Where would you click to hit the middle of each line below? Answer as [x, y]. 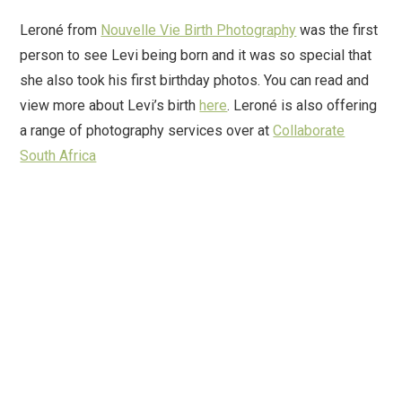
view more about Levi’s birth [110, 106]
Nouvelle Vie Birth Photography [199, 31]
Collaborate [309, 131]
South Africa [58, 156]
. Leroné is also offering [302, 106]
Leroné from [61, 31]
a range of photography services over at [147, 131]
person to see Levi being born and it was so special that [196, 56]
